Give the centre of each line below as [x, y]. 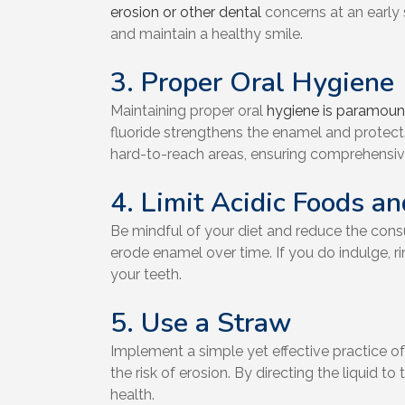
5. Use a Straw [201, 324]
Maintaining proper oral [188, 111]
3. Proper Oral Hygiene [252, 83]
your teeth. [146, 275]
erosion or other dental [186, 13]
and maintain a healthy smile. [207, 34]
